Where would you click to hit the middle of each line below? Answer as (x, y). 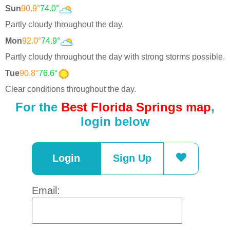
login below (115, 121)
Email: (46, 190)
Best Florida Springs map (136, 107)
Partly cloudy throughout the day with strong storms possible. (115, 57)
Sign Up (132, 158)
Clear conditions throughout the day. (71, 89)
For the (38, 107)
